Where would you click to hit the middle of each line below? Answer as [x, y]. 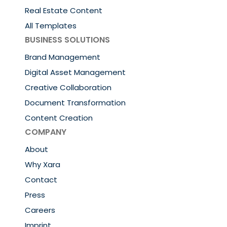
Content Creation [59, 118]
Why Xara [43, 165]
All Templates [51, 26]
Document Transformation [75, 103]
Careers [40, 210]
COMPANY [46, 132]
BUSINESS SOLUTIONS [68, 40]
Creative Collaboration [68, 88]
